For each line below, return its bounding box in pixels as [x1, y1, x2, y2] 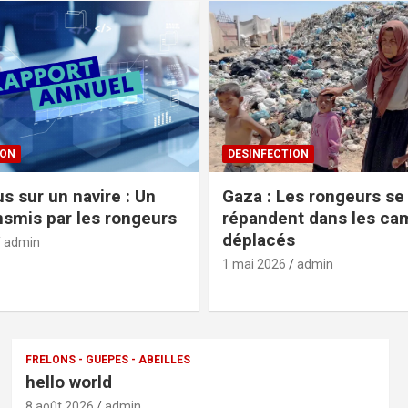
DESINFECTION [228, 147, 309, 160]
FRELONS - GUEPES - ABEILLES [25, 352, 190, 366]
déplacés [222, 229, 295, 250]
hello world [25, 371, 112, 393]
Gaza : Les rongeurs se [222, 185, 404, 207]
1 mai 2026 [222, 256, 286, 271]
